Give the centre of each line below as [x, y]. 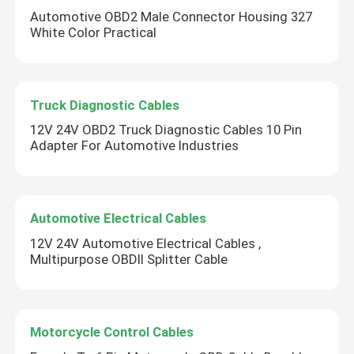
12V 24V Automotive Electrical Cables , [146, 244]
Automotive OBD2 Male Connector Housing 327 [171, 16]
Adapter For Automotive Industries [135, 146]
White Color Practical [94, 32]
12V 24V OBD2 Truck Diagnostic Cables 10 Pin [166, 130]
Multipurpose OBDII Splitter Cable [129, 260]
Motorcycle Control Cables [112, 331]
